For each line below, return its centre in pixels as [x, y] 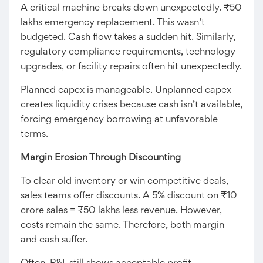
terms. [34, 134]
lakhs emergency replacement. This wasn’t [113, 23]
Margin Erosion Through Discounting [101, 158]
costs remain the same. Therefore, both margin [122, 225]
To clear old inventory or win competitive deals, [124, 181]
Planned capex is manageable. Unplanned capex [126, 90]
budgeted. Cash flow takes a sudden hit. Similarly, [128, 38]
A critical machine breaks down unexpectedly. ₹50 [131, 8]
